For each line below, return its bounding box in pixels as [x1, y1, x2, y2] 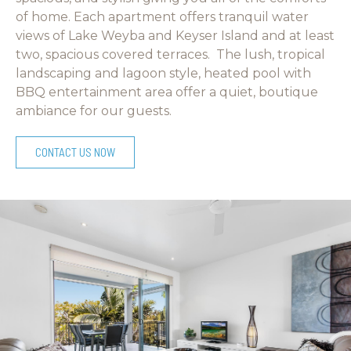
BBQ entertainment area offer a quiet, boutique [16, 85, 318, 100]
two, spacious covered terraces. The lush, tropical [16, 47, 325, 62]
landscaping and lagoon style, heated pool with [16, 66, 311, 81]
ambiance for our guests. [16, 103, 172, 118]
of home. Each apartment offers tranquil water [16, 9, 309, 24]
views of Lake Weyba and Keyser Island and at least [16, 28, 335, 43]
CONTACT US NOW [35, 145, 115, 159]
